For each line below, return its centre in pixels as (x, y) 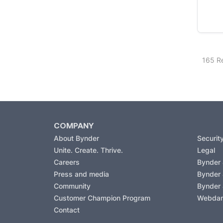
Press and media (81, 174)
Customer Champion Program (102, 198)
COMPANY (74, 125)
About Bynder (76, 138)
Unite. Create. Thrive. (88, 150)
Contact (67, 210)
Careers (67, 162)
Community (72, 186)
